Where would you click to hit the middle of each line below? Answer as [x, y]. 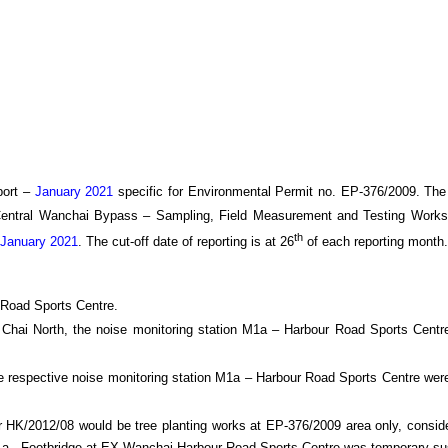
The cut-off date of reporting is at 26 [190, 242]
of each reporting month [373, 242]
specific [138, 191]
